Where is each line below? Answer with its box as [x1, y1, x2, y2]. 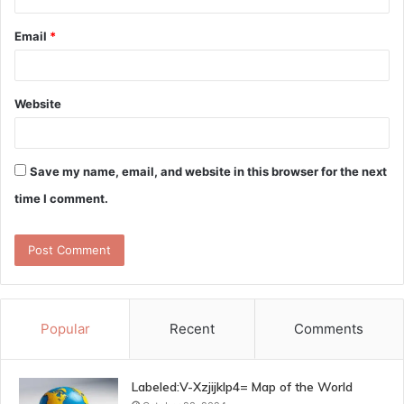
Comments [294, 319, 364, 337]
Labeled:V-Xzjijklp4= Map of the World [132, 378, 353, 395]
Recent [169, 319, 215, 337]
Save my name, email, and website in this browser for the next [30, 163, 387, 179]
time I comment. [14, 190, 108, 206]
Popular [40, 319, 90, 337]
